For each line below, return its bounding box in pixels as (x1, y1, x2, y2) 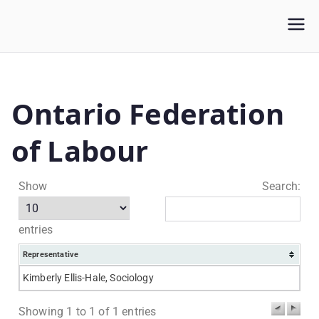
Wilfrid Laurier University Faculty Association (11, 28, 256, 44)
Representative (23, 250, 79, 259)
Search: (261, 179, 300, 193)
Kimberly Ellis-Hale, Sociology (23, 272, 154, 283)
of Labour (11, 131, 149, 170)
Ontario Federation (11, 94, 284, 133)
